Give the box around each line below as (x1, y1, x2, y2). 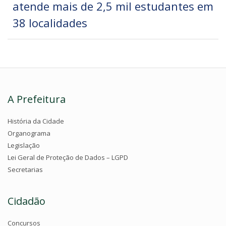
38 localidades (13, 15, 87, 31)
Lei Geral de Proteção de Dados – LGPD (8, 153, 128, 162)
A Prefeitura (8, 92, 66, 106)
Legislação (8, 141, 40, 150)
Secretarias (8, 165, 43, 175)
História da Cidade (8, 117, 64, 126)
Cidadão (8, 194, 45, 208)
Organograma (8, 129, 50, 138)
